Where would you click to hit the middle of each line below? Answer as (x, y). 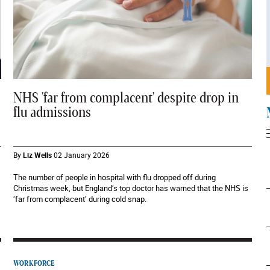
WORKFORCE (34, 263)
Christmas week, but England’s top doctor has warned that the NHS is (131, 188)
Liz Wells (38, 155)
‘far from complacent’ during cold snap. (80, 199)
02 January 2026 (82, 155)
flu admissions (52, 113)
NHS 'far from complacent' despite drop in (126, 98)
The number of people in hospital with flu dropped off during (115, 177)
